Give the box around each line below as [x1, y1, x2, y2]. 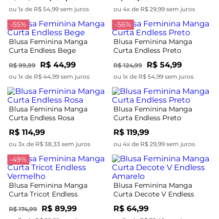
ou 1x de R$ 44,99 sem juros [9, 72, 89, 80]
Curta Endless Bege [9, 45, 76, 55]
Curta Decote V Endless [113, 189, 194, 198]
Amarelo [113, 198, 143, 207]
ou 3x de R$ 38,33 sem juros [9, 140, 90, 148]
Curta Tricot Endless [9, 189, 78, 198]
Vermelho [9, 198, 42, 207]
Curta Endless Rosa [9, 113, 74, 122]
